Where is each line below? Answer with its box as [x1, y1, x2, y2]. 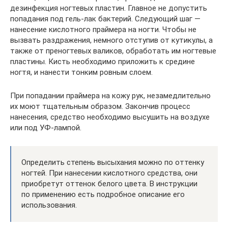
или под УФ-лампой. [10, 123, 81, 133]
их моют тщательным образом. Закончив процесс [10, 102, 190, 111]
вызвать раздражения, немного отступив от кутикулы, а [10, 36, 213, 45]
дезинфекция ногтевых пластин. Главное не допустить [10, 4, 207, 13]
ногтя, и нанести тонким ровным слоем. [10, 68, 153, 77]
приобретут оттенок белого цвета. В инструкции [21, 179, 197, 189]
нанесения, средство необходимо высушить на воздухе [10, 112, 210, 122]
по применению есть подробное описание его [21, 190, 185, 199]
